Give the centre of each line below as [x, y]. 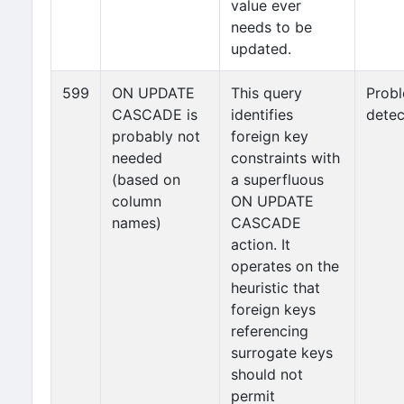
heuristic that [275, 288]
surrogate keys [282, 353]
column [137, 201]
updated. [261, 49]
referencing [270, 331]
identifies [262, 115]
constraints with [285, 158]
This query [266, 93]
